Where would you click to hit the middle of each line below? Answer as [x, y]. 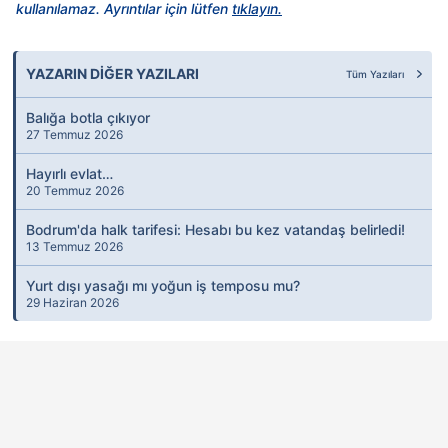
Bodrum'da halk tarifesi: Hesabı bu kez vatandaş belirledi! [215, 230]
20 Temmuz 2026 [75, 191]
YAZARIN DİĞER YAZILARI [112, 74]
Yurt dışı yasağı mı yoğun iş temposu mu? [163, 286]
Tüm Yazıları [377, 74]
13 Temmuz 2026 [74, 247]
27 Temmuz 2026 [74, 135]
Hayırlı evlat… [69, 174]
